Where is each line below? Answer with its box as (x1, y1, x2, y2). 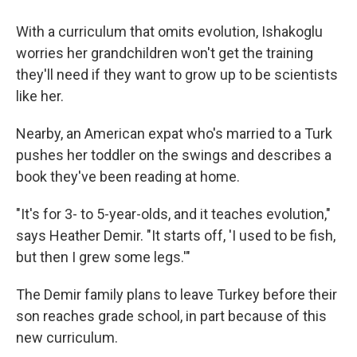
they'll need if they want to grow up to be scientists (16, 66, 338, 83)
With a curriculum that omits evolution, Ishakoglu (16, 23, 323, 40)
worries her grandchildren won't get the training (16, 45, 313, 61)
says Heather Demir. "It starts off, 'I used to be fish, (16, 227, 335, 244)
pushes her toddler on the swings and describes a (16, 147, 331, 163)
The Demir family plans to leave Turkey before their (16, 286, 337, 303)
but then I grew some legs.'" (16, 249, 190, 265)
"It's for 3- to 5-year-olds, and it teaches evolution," (16, 206, 331, 222)
